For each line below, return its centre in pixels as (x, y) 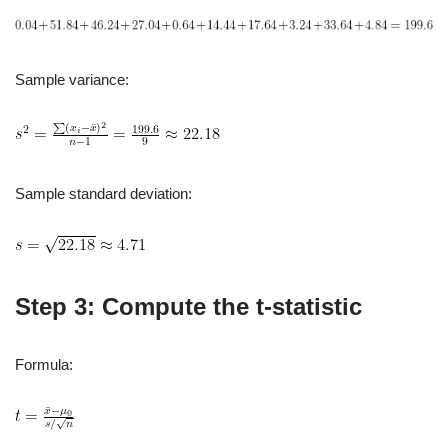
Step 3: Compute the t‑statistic (188, 306)
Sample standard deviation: (103, 193)
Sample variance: (72, 79)
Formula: (44, 364)
